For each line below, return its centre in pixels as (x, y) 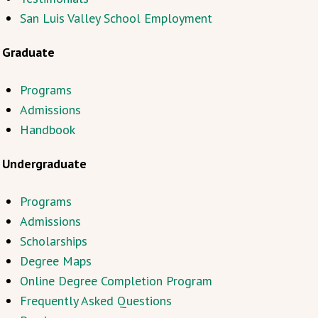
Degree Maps (55, 261)
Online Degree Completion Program (116, 281)
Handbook (47, 130)
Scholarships (53, 241)
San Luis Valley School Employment (116, 18)
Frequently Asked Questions (95, 301)
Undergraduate (44, 164)
